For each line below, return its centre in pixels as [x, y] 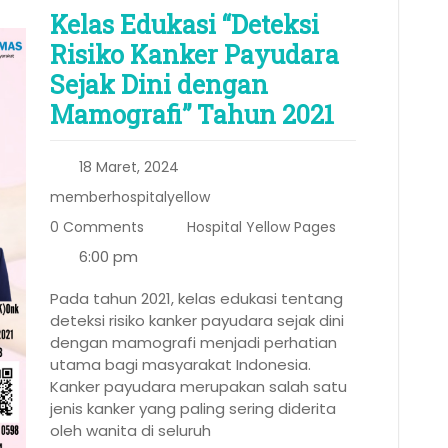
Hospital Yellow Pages [261, 227]
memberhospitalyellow [130, 197]
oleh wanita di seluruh [130, 431]
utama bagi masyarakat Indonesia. [180, 365]
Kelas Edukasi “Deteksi [184, 25]
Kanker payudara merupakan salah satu [198, 387]
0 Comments [97, 227]
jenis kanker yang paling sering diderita [193, 409]
